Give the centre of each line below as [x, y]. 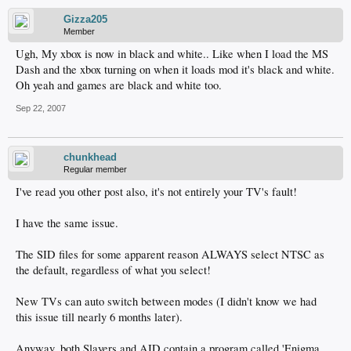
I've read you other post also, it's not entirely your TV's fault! [156, 192]
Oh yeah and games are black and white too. [119, 85]
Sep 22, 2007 [41, 108]
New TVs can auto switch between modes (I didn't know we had [166, 301]
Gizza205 [85, 19]
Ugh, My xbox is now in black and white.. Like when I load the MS [172, 54]
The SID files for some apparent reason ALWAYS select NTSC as [170, 254]
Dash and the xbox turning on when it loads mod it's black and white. [175, 69]
